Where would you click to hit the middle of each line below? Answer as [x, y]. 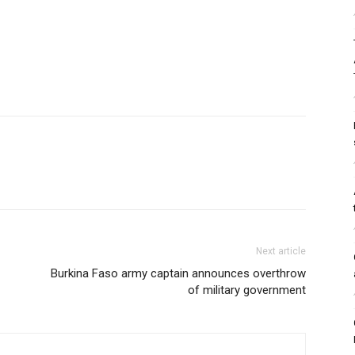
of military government [247, 290]
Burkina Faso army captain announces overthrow [178, 273]
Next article [281, 251]
